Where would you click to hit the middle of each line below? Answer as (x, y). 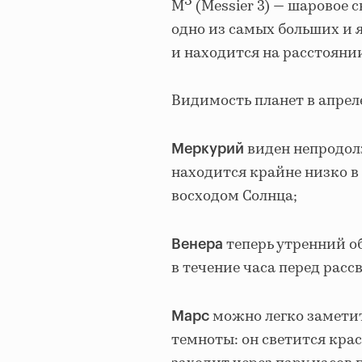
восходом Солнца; (234, 196)
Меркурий (209, 148)
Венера (199, 244)
